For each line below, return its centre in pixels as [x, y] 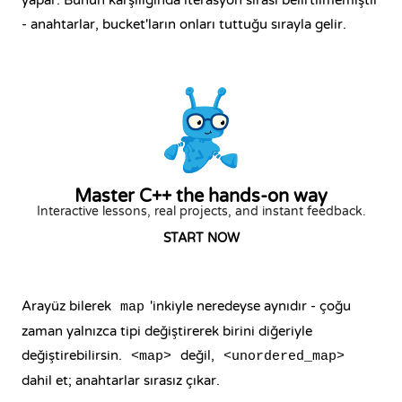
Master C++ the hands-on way [201, 197]
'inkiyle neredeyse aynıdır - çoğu [250, 306]
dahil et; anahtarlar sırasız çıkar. [121, 380]
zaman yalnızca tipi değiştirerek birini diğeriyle [167, 331]
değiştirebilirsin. [74, 355]
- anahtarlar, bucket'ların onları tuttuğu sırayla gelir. [184, 24]
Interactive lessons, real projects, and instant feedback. [201, 211]
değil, [197, 355]
